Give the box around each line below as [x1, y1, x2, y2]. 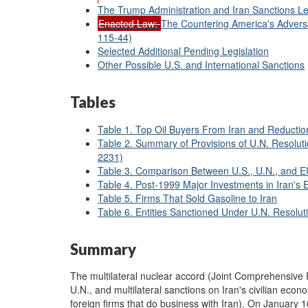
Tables [70, 93, 115, 111]
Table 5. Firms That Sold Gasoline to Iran [98, 190, 277, 205]
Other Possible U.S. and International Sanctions [98, 58, 305, 71]
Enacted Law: [98, 16, 160, 30]
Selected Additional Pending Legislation [98, 44, 269, 58]
